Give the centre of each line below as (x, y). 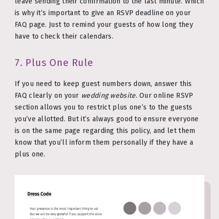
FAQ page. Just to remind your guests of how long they (104, 25)
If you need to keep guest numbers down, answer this (103, 84)
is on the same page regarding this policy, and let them (105, 131)
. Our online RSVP (164, 95)
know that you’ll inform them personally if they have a (104, 142)
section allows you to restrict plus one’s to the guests (104, 107)
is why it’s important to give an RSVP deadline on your (103, 13)
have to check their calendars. (64, 37)
